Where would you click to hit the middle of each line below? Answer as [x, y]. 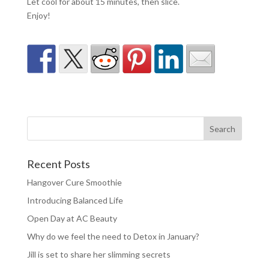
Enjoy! [38, 16]
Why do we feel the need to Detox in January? [113, 237]
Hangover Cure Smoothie [74, 183]
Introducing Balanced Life [75, 201]
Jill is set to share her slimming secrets [98, 255]
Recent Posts [58, 164]
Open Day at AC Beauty [72, 219]
